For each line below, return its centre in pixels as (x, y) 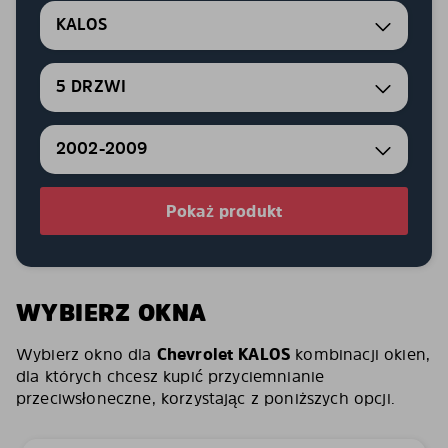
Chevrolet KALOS (223, 354)
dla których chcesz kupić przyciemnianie (170, 376)
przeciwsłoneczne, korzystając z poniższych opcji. (205, 398)
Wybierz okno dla (86, 354)
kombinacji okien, (360, 354)
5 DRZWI (91, 86)
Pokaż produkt (224, 211)
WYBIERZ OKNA (111, 312)
